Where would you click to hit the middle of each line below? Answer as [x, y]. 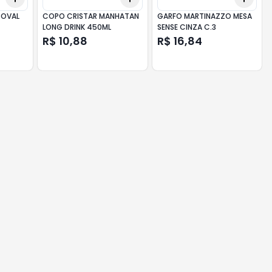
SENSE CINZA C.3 [186, 27]
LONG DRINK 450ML [77, 27]
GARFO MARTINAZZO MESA [204, 16]
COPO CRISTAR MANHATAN [91, 16]
